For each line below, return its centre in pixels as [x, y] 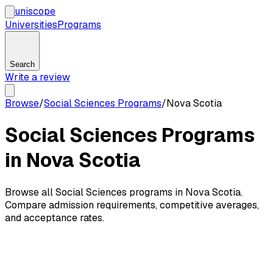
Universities [31, 25]
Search [22, 64]
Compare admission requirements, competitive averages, [132, 205]
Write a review [37, 77]
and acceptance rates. [55, 218]
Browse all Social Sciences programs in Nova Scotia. [124, 192]
